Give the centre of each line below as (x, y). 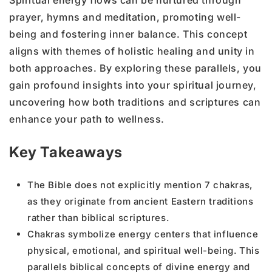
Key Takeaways (66, 152)
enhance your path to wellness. (87, 119)
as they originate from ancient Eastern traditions (141, 201)
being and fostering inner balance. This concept (128, 34)
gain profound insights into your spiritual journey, (133, 85)
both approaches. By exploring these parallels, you (136, 68)
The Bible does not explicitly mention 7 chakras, (140, 185)
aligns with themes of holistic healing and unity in (132, 51)
